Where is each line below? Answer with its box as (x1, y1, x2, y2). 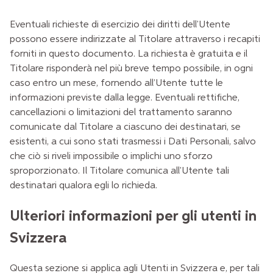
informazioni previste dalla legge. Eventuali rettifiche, (10, 93, 239, 104)
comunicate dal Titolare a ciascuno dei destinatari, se (10, 122, 241, 133)
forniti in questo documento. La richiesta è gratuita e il (10, 49, 247, 60)
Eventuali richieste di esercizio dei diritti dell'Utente (10, 20, 230, 30)
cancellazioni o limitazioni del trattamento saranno (10, 108, 232, 118)
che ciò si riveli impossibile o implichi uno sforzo (10, 152, 213, 162)
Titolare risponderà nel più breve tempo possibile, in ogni (10, 64, 253, 74)
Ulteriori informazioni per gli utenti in (10, 209, 257, 224)
